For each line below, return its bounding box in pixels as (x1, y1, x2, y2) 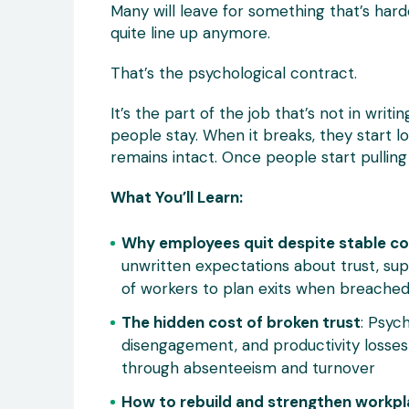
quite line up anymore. (110, 23, 270, 43)
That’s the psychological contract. (110, 63, 357, 83)
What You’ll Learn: (110, 187, 243, 207)
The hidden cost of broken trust (121, 311, 362, 332)
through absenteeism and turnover (121, 357, 376, 378)
